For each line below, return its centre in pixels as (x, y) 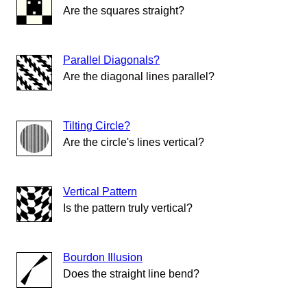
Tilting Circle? (97, 126)
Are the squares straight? (124, 11)
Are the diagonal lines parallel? (139, 77)
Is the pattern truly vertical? (128, 208)
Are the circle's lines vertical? (134, 143)
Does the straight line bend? (131, 274)
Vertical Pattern (100, 192)
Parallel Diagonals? (111, 60)
